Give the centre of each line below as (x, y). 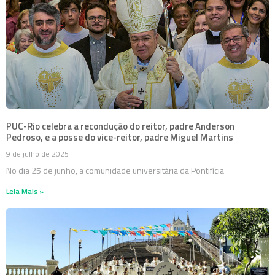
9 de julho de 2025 (37, 154)
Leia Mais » (25, 192)
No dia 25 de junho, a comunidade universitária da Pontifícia (115, 171)
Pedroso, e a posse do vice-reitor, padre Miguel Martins (120, 137)
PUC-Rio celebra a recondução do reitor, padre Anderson (120, 126)
